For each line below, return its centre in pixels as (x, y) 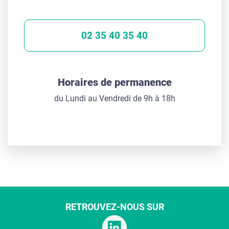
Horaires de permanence (114, 83)
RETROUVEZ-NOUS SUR (114, 207)
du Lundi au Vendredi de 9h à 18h (114, 99)
